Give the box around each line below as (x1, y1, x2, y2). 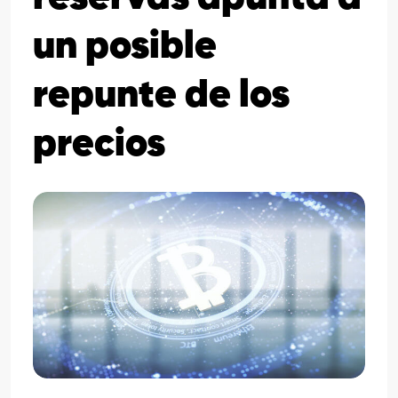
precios (33, 125, 165, 164)
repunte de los (33, 76, 290, 115)
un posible (33, 28, 217, 67)
